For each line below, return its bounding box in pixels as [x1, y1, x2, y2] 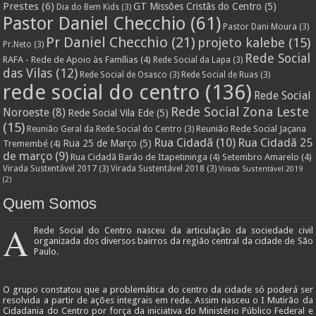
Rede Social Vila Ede [68, 107, 154, 119]
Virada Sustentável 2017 [3, 163, 97, 174]
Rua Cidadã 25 [238, 135, 313, 150]
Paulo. [34, 245, 59, 257]
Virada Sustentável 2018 [111, 163, 205, 174]
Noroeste [3, 105, 50, 119]
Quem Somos [3, 194, 97, 212]
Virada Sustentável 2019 [219, 164, 303, 174]
